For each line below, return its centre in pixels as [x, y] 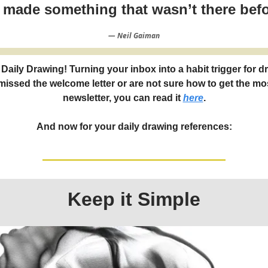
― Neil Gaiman [134, 36]
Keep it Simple [134, 199]
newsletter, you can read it [123, 98]
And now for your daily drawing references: [134, 127]
